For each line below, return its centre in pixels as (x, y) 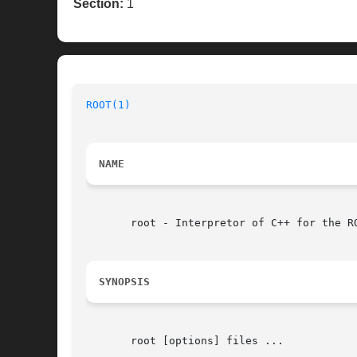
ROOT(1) (108, 105)
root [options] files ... (185, 341)
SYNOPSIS (124, 282)
